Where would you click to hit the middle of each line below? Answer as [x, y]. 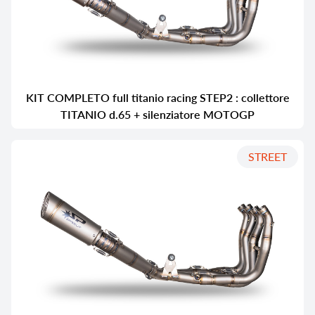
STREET [268, 157]
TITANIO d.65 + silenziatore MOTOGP [157, 115]
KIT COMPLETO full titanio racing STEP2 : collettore [157, 98]
